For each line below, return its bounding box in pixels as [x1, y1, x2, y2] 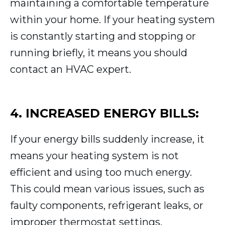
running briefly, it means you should [10, 47, 187, 59]
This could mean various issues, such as [10, 183, 204, 195]
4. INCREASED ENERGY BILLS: [10, 106, 199, 121]
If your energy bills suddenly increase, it [10, 133, 204, 146]
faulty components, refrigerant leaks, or [10, 199, 203, 212]
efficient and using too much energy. [10, 166, 192, 179]
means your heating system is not [10, 150, 179, 162]
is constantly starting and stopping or [10, 30, 196, 43]
